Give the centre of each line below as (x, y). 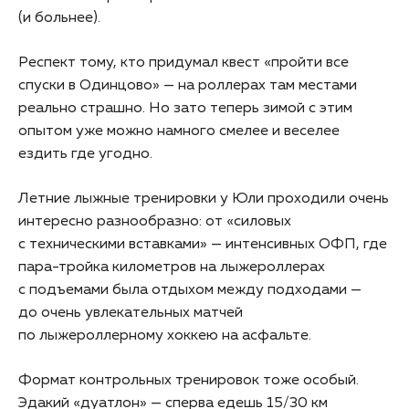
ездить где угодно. (85, 154)
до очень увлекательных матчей (131, 313)
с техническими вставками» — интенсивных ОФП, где (203, 244)
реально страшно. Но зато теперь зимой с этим (185, 108)
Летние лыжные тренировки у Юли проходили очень (204, 199)
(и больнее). (59, 18)
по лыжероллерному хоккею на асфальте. (165, 336)
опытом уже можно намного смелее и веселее (179, 131)
